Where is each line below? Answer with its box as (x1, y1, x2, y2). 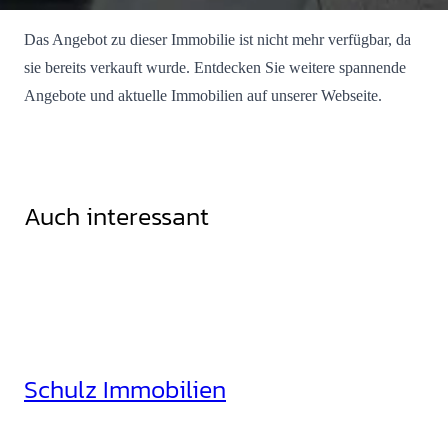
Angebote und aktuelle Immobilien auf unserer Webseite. (24, 87, 382, 104)
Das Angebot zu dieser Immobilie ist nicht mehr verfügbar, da (24, 31, 411, 48)
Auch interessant (24, 197, 209, 235)
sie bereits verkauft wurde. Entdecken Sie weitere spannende (24, 59, 406, 76)
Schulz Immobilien (24, 370, 226, 408)
